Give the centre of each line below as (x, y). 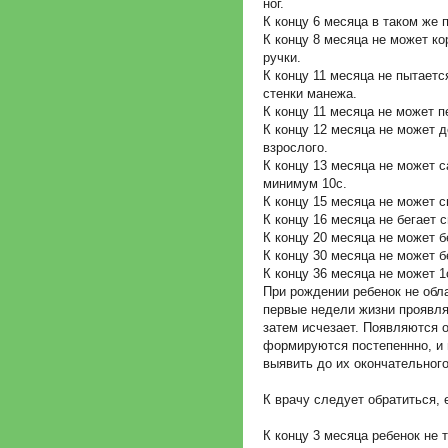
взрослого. (295, 147)
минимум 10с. (305, 183)
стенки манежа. (310, 93)
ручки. (282, 57)
